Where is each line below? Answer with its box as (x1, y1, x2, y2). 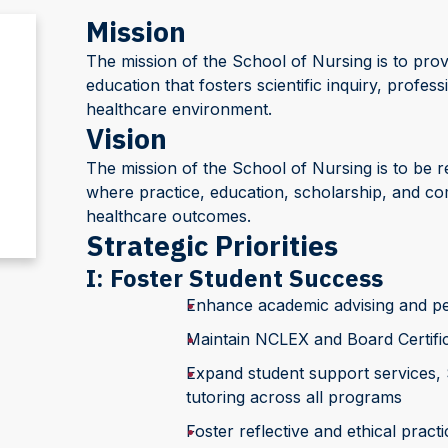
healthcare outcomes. (85, 206, 251, 226)
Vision (85, 120, 167, 157)
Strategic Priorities (85, 227, 338, 264)
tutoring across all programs (185, 387, 402, 407)
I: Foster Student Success (85, 262, 383, 294)
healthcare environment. (85, 99, 272, 119)
